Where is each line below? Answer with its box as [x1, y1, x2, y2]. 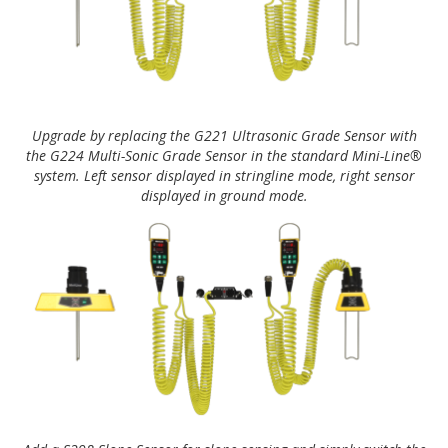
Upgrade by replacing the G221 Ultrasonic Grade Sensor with [31, 125, 417, 145]
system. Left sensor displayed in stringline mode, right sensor [33, 165, 415, 185]
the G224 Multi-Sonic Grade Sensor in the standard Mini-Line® [26, 145, 422, 165]
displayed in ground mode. [140, 185, 308, 205]
